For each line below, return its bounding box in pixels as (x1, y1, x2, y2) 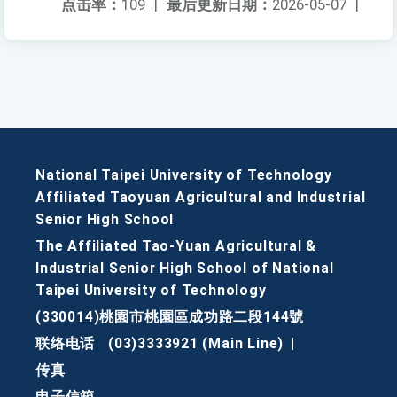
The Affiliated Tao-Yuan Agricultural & (35, 237, 317, 255)
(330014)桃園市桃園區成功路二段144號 (35, 308, 305, 326)
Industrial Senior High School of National (35, 260, 334, 277)
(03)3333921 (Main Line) (107, 335, 284, 353)
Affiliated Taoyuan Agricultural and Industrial (35, 189, 366, 206)
